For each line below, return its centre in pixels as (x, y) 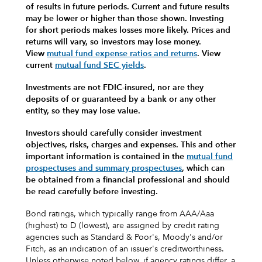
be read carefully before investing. (92, 192)
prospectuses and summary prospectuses (104, 168)
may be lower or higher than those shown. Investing (125, 18)
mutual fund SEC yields (99, 65)
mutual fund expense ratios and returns (122, 54)
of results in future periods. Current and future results (127, 7)
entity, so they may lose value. (83, 111)
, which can (203, 168)
